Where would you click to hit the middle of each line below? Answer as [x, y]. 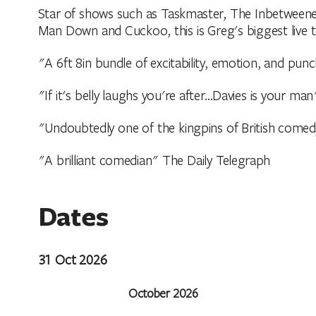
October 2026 [163, 293]
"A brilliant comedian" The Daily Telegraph [154, 159]
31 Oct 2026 [72, 259]
